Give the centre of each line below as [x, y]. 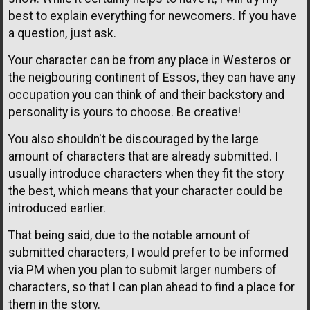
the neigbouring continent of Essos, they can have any [152, 78]
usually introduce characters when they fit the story [146, 174]
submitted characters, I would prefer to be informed [148, 253]
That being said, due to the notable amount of [129, 236]
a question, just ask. [62, 34]
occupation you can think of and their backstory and [146, 95]
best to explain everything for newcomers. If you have [153, 16]
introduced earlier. [57, 209]
